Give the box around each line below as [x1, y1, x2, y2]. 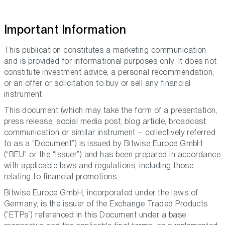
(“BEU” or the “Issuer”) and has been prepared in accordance [4, 150, 221, 160]
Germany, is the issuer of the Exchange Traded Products [4, 199, 208, 209]
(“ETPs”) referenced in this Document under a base [4, 210, 186, 220]
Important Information [4, 22, 127, 37]
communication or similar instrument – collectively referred [4, 128, 216, 138]
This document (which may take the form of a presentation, [4, 105, 218, 116]
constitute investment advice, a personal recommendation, [4, 67, 214, 77]
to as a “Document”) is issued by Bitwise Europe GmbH [4, 139, 203, 149]
